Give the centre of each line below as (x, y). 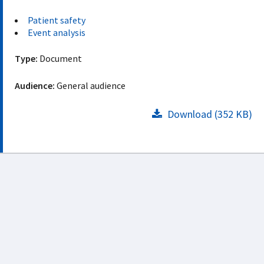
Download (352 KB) (209, 114)
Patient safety (57, 20)
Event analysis (57, 32)
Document (60, 58)
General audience (91, 85)
